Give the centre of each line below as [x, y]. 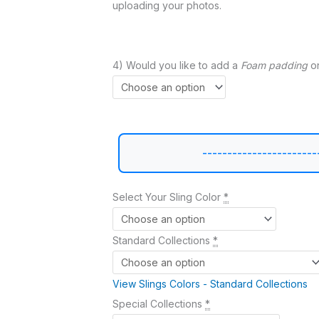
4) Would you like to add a [177, 65]
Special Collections [157, 303]
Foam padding [274, 65]
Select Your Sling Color [167, 197]
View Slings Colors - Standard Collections [210, 283]
